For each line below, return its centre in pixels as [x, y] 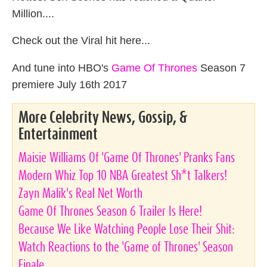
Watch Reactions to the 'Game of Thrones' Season [126, 248]
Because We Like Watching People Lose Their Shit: [127, 230]
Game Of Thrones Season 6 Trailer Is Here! [110, 212]
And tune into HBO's [62, 68]
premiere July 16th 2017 [69, 84]
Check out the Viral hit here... [81, 41]
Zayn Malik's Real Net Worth [80, 194]
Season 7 [221, 68]
